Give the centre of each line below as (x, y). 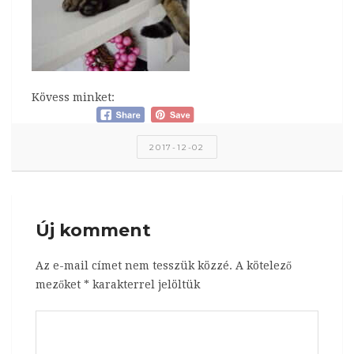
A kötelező (264, 265)
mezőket (60, 284)
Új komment (93, 230)
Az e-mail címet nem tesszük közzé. (134, 265)
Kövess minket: (73, 97)
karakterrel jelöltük (145, 284)
